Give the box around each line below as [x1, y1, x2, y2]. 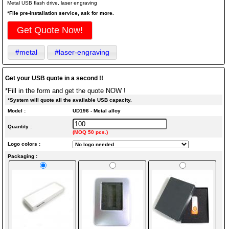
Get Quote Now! [16, 25, 83, 36]
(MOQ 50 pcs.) [72, 129, 108, 135]
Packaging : [7, 153, 37, 159]
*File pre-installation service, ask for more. [7, 10, 114, 16]
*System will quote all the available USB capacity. [7, 97, 132, 103]
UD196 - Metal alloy [72, 108, 121, 114]
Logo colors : [7, 141, 40, 147]
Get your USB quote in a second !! [5, 75, 103, 82]
